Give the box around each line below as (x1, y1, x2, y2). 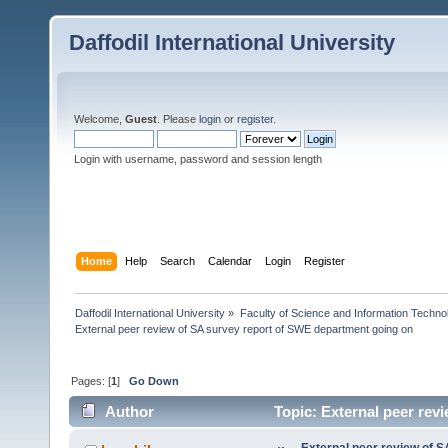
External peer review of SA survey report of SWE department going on (75, 322, 414, 335)
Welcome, (74, 113, 125, 125)
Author (105, 403, 155, 421)
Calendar (208, 254, 253, 267)
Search (160, 254, 196, 267)
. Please (157, 113, 199, 125)
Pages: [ (71, 374, 112, 387)
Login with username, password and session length (74, 153, 322, 165)
